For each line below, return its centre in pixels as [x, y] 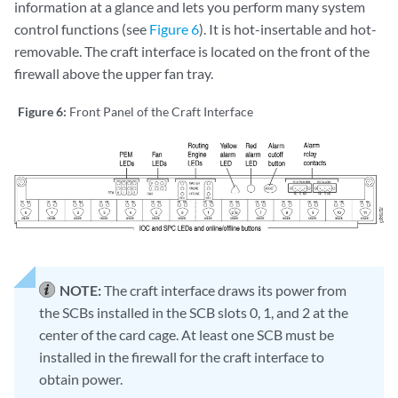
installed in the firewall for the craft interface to [182, 356]
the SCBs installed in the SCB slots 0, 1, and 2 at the [194, 312]
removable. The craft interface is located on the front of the [192, 51]
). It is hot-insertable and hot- [288, 28]
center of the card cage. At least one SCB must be [187, 334]
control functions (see [82, 28]
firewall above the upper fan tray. [114, 73]
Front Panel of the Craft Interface [161, 111]
